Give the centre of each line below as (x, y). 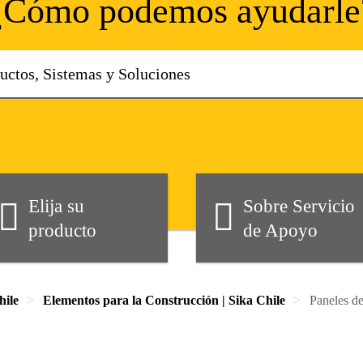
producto (62, 230)
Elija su (56, 206)
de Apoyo (280, 230)
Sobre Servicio (299, 206)
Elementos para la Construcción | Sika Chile (164, 300)
